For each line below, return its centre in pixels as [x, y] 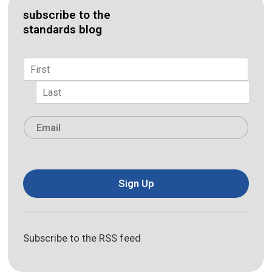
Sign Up [136, 184]
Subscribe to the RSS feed [82, 238]
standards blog [63, 30]
